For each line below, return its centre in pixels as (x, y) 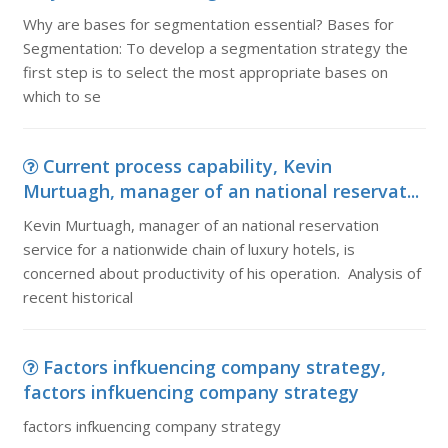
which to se (61, 96)
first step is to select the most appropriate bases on (205, 72)
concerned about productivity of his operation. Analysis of (221, 273)
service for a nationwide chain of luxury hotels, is (188, 249)
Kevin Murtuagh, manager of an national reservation (200, 225)
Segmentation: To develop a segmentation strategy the (215, 48)
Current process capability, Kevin (187, 166)
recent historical (77, 297)
